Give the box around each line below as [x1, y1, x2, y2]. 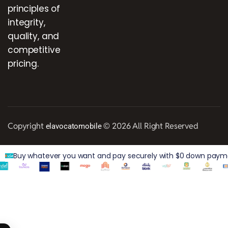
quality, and [8, 30, 60, 42]
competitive [8, 43, 61, 56]
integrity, [8, 16, 45, 28]
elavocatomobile [45, 121, 102, 131]
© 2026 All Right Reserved [101, 120, 198, 131]
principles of [8, 2, 61, 15]
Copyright [8, 120, 46, 131]
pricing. [8, 57, 39, 70]
